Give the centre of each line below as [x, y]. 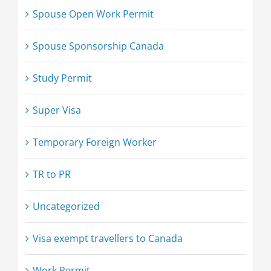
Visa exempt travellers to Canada [107, 239]
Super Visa [57, 110]
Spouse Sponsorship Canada [98, 46]
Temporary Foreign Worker [94, 142]
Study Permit [62, 78]
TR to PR [51, 175]
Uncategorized [66, 207]
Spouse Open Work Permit [93, 14]
